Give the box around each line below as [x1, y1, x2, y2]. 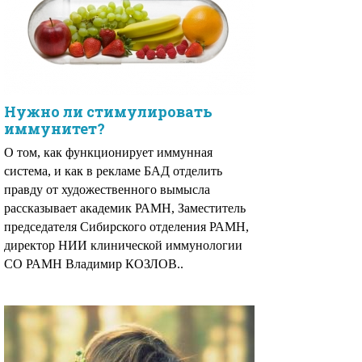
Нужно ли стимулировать [4, 102, 213, 121]
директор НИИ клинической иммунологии [4, 238, 242, 252]
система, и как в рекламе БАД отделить [4, 164, 222, 178]
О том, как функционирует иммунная [4, 145, 213, 159]
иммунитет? [4, 119, 105, 138]
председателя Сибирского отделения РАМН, [4, 220, 249, 234]
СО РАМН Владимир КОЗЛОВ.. [4, 257, 183, 271]
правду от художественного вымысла [4, 183, 210, 196]
